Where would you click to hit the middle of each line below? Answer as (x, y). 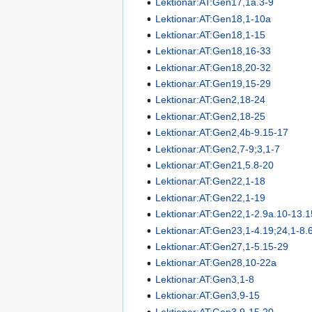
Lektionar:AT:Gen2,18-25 (211, 116)
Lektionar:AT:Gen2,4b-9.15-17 (222, 133)
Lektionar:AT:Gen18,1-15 (211, 34)
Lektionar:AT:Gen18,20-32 (213, 67)
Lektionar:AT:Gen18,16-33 (213, 51)
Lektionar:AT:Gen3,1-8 (205, 279)
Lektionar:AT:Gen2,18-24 (211, 100)
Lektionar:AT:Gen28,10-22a (216, 263)
